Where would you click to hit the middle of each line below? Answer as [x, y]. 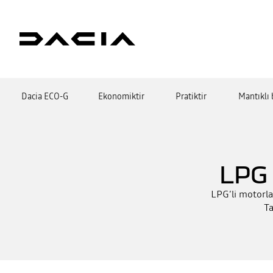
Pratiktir [191, 96]
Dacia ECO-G [45, 96]
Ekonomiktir [121, 96]
